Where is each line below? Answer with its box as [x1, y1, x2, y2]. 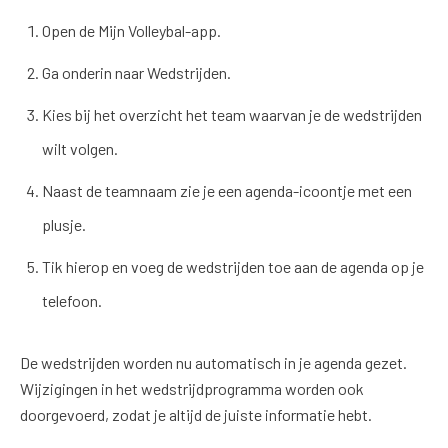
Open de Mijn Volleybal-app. [42, 21, 222, 40]
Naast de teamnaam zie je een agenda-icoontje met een [42, 181, 413, 200]
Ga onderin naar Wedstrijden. [42, 63, 232, 82]
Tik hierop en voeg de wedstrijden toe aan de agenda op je [42, 257, 425, 276]
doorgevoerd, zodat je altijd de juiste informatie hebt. [20, 405, 372, 424]
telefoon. [42, 291, 103, 310]
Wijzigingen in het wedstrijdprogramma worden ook [20, 379, 364, 398]
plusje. [42, 215, 87, 234]
